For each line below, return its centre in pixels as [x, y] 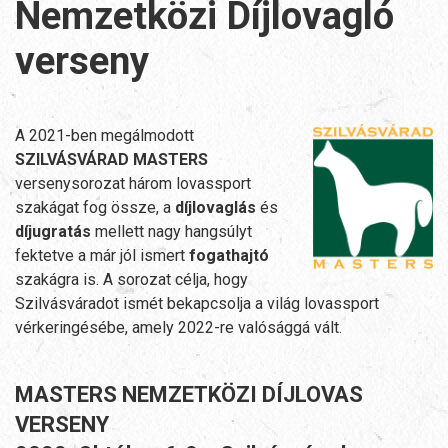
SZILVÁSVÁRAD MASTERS [111, 160]
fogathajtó [229, 256]
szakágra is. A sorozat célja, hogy [131, 280]
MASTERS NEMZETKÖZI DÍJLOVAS [189, 395]
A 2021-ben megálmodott [104, 136]
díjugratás [53, 232]
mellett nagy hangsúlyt [171, 232]
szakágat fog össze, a [95, 208]
